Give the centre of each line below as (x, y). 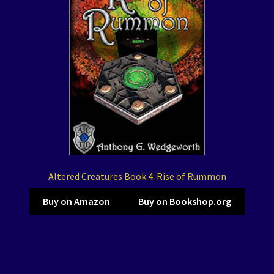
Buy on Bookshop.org (184, 201)
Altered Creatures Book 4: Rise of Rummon (137, 176)
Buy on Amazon (77, 201)
